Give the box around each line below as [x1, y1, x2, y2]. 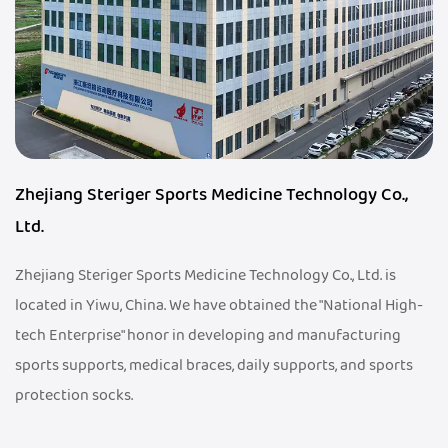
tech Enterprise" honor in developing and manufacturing [15, 323, 401, 348]
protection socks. [15, 383, 133, 408]
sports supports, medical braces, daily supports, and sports [15, 353, 413, 378]
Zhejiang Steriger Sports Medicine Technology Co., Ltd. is [15, 263, 396, 288]
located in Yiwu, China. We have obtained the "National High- [15, 293, 423, 318]
